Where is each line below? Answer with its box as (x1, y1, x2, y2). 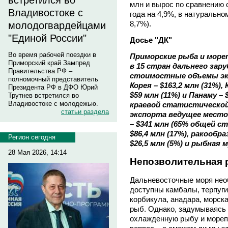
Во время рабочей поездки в (8, 51, 96, 59)
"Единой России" (8, 33, 87, 44)
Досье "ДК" (130, 36, 172, 45)
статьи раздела (61, 108, 109, 116)
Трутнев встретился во (8, 92, 79, 99)
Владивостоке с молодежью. (8, 100, 98, 107)
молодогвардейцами (8, 20, 106, 31)
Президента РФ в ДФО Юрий (8, 83, 98, 91)
